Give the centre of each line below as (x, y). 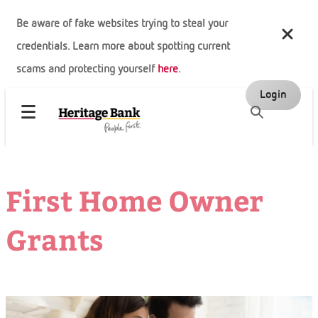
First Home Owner (135, 200)
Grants (55, 239)
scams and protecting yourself (87, 70)
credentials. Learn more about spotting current (123, 47)
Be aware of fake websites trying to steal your (122, 24)
